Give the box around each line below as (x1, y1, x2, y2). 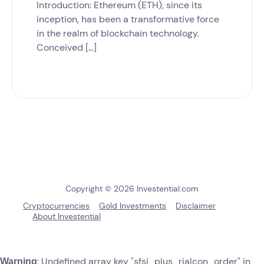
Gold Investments (99, 200, 167, 211)
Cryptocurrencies (23, 200, 90, 211)
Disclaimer (176, 200, 216, 211)
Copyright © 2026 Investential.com (65, 183, 199, 194)
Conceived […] (36, 41, 97, 54)
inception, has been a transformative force (36, 12, 219, 25)
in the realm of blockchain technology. (36, 27, 199, 39)
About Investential (32, 210, 101, 222)
